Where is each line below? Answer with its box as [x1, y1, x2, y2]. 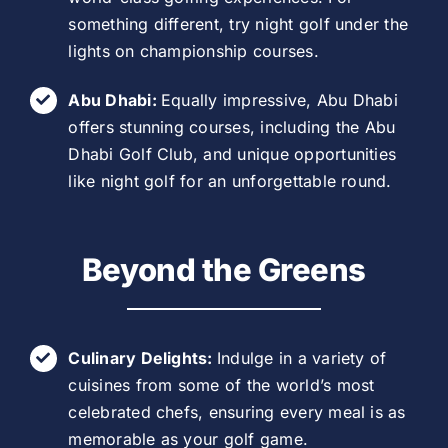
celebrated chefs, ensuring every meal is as [68, 401, 406, 422]
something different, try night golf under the [68, 14, 409, 34]
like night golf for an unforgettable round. [68, 170, 392, 191]
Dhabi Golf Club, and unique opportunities [68, 143, 397, 164]
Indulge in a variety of [216, 347, 387, 368]
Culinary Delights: [68, 347, 217, 368]
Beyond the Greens [81, 250, 367, 288]
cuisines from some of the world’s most [68, 374, 375, 395]
